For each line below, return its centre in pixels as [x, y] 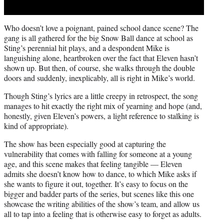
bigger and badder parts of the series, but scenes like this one [99, 194]
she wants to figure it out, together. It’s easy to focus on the [96, 184]
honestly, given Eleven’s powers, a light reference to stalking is [101, 116]
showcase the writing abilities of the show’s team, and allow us [102, 204]
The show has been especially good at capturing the [85, 144]
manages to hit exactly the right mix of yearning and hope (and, [103, 106]
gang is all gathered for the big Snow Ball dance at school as [98, 38]
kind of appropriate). [36, 126]
